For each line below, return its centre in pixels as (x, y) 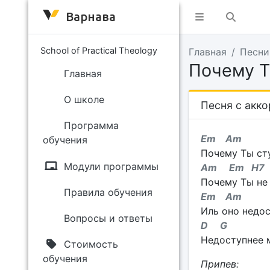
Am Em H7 (232, 168)
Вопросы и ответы (108, 218)
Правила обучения (108, 192)
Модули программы (111, 166)
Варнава (90, 17)
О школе (84, 100)
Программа (91, 126)
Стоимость (91, 244)
